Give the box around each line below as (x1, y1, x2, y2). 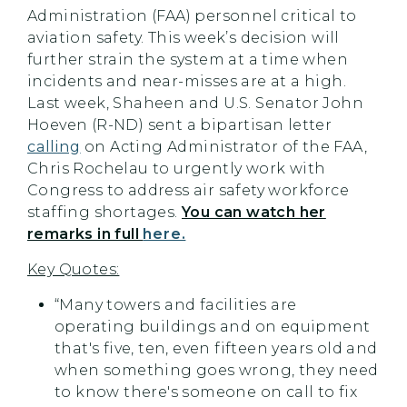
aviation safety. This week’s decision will (27, 29, 340, 46)
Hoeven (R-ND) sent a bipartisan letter (27, 116, 333, 134)
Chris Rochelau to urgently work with (27, 160, 326, 177)
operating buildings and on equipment (55, 318, 371, 335)
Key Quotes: (27, 261, 120, 278)
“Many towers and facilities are (55, 296, 297, 313)
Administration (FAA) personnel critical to (27, 7, 357, 25)
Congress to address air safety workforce (27, 182, 349, 199)
